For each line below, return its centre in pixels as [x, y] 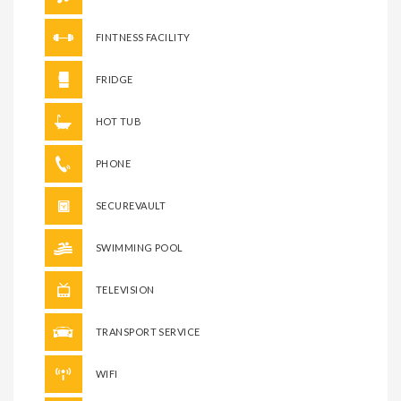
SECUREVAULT [131, 205]
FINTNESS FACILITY [143, 37]
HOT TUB [119, 121]
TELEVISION [125, 289]
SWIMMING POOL [140, 247]
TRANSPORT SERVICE [148, 331]
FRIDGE [115, 79]
